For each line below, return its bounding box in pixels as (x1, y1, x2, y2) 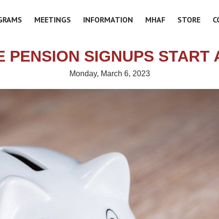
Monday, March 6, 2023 (69, 69, 150, 78)
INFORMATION (83, 14, 133, 24)
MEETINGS (34, 14, 71, 24)
